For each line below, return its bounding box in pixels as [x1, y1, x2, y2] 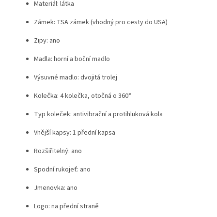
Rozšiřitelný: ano [34, 146, 82, 156]
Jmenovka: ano [34, 183, 77, 193]
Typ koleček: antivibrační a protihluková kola [34, 109, 163, 119]
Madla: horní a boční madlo [34, 54, 110, 64]
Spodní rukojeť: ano [34, 164, 91, 174]
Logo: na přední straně [34, 201, 99, 211]
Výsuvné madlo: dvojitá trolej [34, 72, 117, 82]
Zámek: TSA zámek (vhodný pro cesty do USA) [34, 17, 168, 27]
